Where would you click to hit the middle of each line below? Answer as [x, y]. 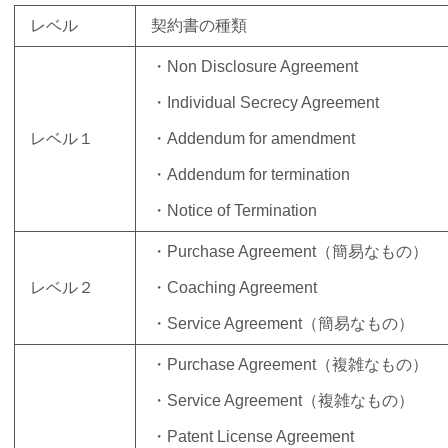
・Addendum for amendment [253, 138]
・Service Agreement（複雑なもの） [282, 400]
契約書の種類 [199, 25]
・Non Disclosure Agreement [254, 66]
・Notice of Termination [234, 210]
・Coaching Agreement [234, 287]
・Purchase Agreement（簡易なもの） [289, 251]
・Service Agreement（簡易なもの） [282, 323]
